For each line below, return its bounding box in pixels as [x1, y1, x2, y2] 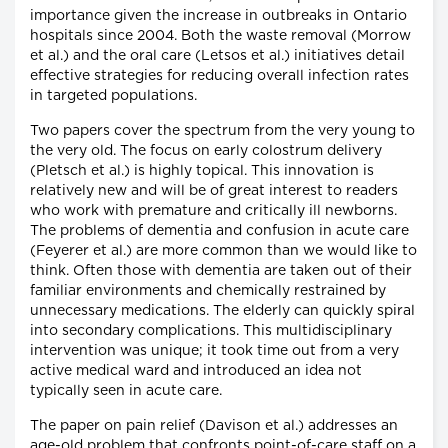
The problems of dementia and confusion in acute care [30, 224, 409, 239]
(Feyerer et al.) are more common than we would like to [30, 244, 417, 259]
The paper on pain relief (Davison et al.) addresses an [30, 419, 398, 434]
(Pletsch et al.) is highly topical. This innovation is [30, 164, 374, 179]
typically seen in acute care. [30, 384, 222, 399]
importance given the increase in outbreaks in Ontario [30, 9, 407, 24]
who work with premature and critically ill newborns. [30, 204, 397, 219]
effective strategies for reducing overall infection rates [30, 69, 409, 84]
